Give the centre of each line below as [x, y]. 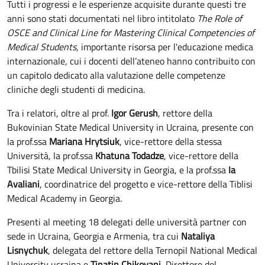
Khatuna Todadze [130, 156]
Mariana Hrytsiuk [84, 142]
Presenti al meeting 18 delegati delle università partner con [127, 222]
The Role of [219, 19]
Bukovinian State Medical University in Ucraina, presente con [130, 127]
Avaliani [23, 184]
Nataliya [198, 236]
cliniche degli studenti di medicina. [77, 90]
